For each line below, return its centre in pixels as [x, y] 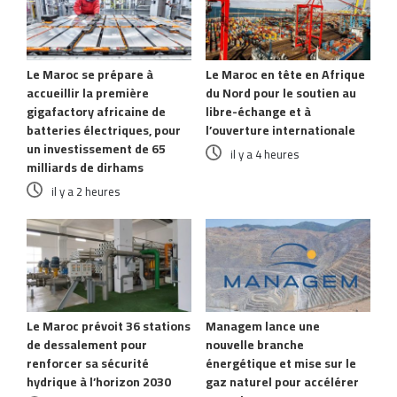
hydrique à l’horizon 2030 [99, 381]
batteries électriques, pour [104, 130]
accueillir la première [88, 93]
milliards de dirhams [85, 167]
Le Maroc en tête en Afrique [285, 74]
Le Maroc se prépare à [90, 74]
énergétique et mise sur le [281, 363]
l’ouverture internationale [280, 130]
